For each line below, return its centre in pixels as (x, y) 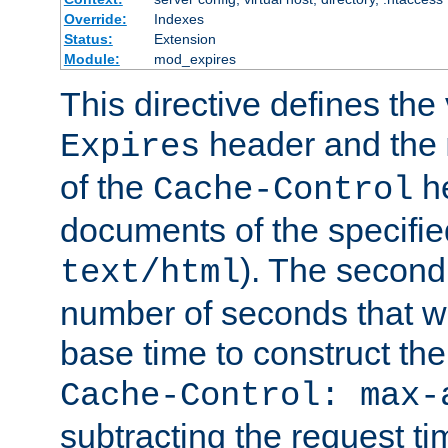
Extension (184, 38)
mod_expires (194, 58)
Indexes (178, 18)
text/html (150, 272)
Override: (95, 18)
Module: (91, 58)
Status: (88, 38)
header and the (323, 143)
